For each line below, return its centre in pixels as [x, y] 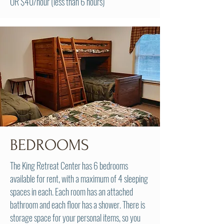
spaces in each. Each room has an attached [71, 191]
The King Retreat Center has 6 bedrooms [69, 165]
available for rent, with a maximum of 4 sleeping [79, 178]
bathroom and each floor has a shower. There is [77, 204]
